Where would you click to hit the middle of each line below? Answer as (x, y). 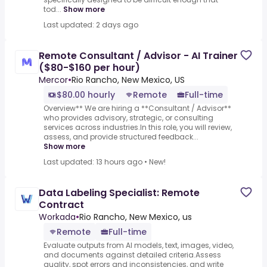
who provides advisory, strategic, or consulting (128, 118)
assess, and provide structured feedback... (121, 137)
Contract (61, 205)
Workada (57, 217)
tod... (52, 10)
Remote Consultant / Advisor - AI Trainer (138, 56)
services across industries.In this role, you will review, (138, 128)
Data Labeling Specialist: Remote (119, 193)
